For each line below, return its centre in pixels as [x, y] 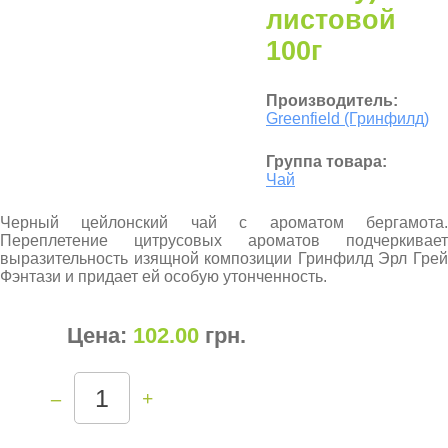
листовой [331, 20]
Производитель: [332, 100]
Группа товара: [326, 161]
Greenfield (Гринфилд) [347, 118]
